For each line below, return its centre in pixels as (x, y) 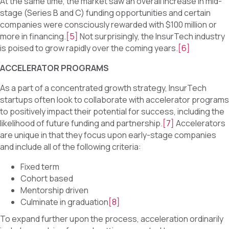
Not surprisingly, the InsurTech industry (152, 37)
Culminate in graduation (64, 202)
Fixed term (40, 167)
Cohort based (47, 179)
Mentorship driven (54, 190)
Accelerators (200, 123)
